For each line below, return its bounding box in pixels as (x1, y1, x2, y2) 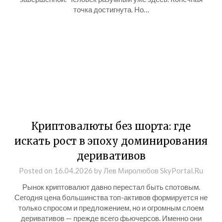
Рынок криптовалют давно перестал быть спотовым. (22, 182, 200, 191)
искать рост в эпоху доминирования (14, 135, 208, 147)
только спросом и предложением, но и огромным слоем (18, 203, 204, 212)
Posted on (19, 166, 54, 175)
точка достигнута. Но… (73, 5, 149, 14)
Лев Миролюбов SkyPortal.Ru (104, 166, 203, 175)
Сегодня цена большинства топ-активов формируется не (14, 193, 208, 202)
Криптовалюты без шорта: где (31, 120, 191, 132)
